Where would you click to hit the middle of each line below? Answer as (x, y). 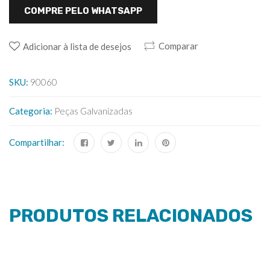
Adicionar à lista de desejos (77, 47)
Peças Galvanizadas (93, 111)
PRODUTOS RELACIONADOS (131, 216)
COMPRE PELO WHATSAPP (83, 11)
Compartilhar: (37, 143)
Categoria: (32, 111)
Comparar (178, 46)
